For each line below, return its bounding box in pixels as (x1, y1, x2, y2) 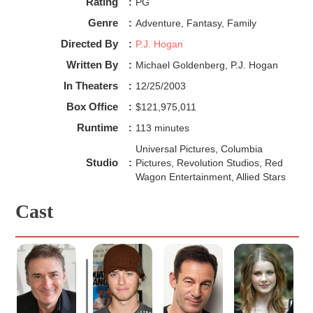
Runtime (76, 121, 118, 133)
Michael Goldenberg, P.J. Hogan (135, 59, 278, 71)
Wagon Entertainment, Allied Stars (135, 170, 286, 182)
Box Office (66, 100, 118, 112)
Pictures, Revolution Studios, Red (135, 156, 283, 168)
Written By (66, 58, 118, 71)
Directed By (60, 37, 118, 50)
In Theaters (63, 79, 118, 92)
